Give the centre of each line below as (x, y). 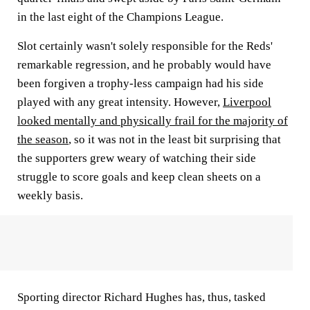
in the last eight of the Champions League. (120, 17)
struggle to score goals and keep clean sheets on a (139, 177)
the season (43, 139)
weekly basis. (50, 195)
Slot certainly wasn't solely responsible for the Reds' (145, 46)
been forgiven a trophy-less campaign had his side (140, 83)
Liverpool (247, 102)
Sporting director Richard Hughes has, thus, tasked (142, 297)
